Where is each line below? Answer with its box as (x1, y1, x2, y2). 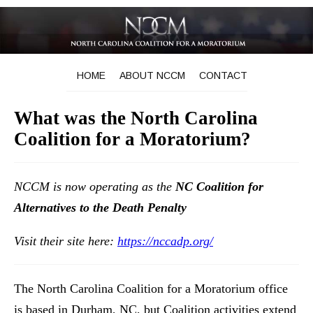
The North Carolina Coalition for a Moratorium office (14, 281, 288, 296)
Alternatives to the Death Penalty (14, 200, 187, 214)
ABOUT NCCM (119, 69, 185, 81)
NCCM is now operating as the (14, 179, 175, 194)
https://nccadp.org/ (117, 233, 213, 248)
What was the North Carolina (14, 107, 258, 129)
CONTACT (198, 69, 247, 81)
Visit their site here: (14, 233, 117, 248)
